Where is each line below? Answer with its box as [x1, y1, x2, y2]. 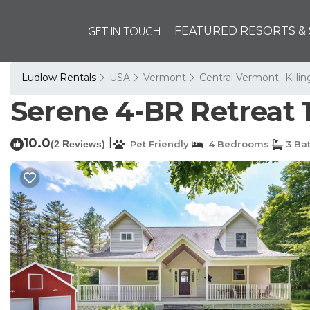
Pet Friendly [125, 138, 189, 149]
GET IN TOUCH [88, 24, 161, 38]
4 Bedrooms [203, 138, 269, 149]
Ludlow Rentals [21, 71, 99, 84]
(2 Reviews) [51, 138, 105, 149]
